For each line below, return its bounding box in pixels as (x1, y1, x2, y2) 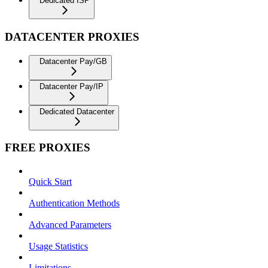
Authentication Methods (29, 198, 120, 208)
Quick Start (29, 176, 72, 187)
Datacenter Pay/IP (39, 81, 103, 91)
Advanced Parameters (29, 220, 111, 230)
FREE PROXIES (5, 141, 90, 154)
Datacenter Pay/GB (39, 56, 107, 66)
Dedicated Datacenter (39, 106, 114, 116)
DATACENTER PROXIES (5, 30, 139, 43)
